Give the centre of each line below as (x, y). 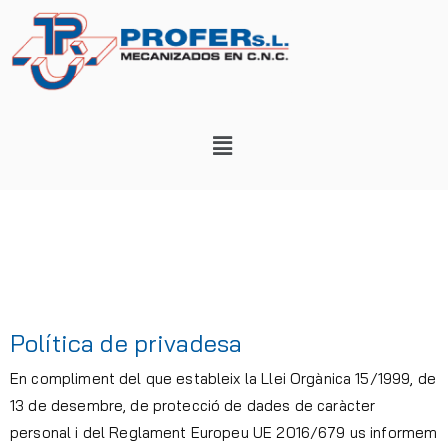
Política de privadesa (126, 343)
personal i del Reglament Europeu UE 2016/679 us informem (224, 433)
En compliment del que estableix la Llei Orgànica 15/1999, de (223, 379)
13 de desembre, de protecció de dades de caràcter (193, 406)
